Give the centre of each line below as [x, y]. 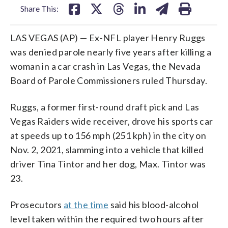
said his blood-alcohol [154, 204]
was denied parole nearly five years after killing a [111, 52]
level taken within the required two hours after [107, 219]
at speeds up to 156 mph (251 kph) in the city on [108, 135]
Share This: [39, 8]
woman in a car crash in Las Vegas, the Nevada [105, 66]
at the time [86, 204]
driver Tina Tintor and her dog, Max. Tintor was [108, 164]
